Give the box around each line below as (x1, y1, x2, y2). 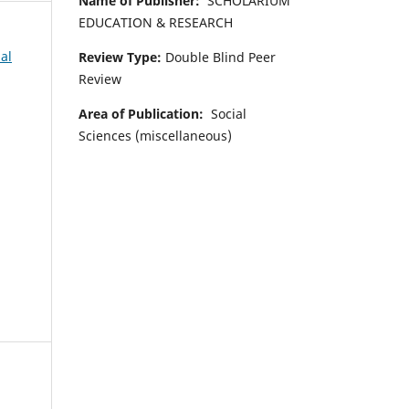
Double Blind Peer (162, 47, 276, 66)
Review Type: (79, 47, 162, 66)
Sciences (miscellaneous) (79, 126, 232, 144)
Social (207, 104, 246, 122)
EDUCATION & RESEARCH (79, 13, 233, 31)
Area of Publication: (79, 104, 207, 122)
